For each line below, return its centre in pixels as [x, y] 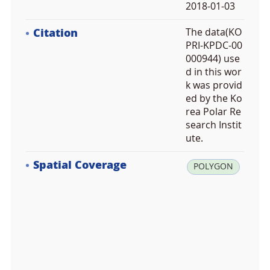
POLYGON [213, 167]
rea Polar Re [213, 112]
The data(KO [214, 32]
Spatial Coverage [80, 165]
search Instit [214, 125]
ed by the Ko [214, 99]
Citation [55, 33]
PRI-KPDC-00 [214, 46]
